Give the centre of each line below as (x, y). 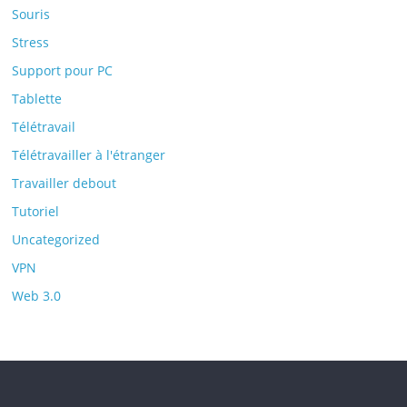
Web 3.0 (37, 296)
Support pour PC (63, 70)
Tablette (37, 99)
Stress (31, 42)
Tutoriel (36, 211)
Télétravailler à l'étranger (89, 155)
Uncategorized (56, 239)
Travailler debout (65, 183)
